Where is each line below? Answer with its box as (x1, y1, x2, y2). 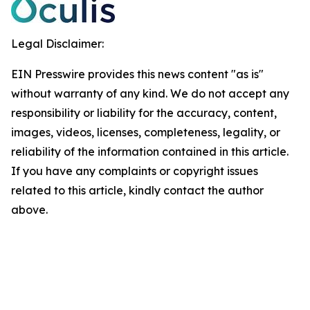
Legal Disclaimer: (11, 37, 104, 51)
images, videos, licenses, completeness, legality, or (11, 125, 280, 139)
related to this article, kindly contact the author (11, 183, 264, 197)
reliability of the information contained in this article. (11, 145, 289, 158)
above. (11, 203, 48, 217)
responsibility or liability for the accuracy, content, (11, 106, 277, 120)
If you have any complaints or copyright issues (11, 164, 258, 178)
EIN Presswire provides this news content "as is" (11, 67, 264, 81)
